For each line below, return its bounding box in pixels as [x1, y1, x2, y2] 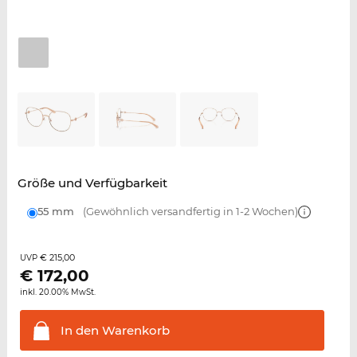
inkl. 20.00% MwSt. [19, 287, 96, 298]
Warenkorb [98, 323, 170, 339]
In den [60, 323, 99, 339]
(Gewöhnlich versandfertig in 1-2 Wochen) [80, 205, 298, 218]
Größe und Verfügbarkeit [17, 175, 167, 191]
